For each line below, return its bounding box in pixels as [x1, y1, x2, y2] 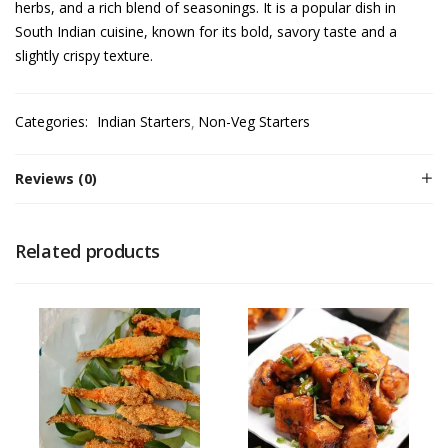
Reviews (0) [15, 169, 97, 188]
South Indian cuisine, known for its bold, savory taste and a [15, 22, 397, 41]
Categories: [15, 112, 92, 131]
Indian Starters [97, 112, 191, 131]
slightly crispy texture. [15, 46, 153, 65]
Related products [15, 239, 161, 263]
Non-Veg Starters [198, 112, 310, 131]
